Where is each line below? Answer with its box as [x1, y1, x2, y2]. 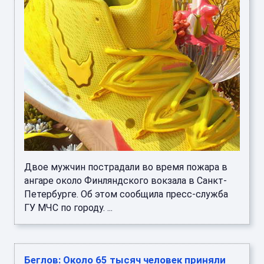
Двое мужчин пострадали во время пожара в [24, 161, 227, 173]
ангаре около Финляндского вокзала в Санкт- [24, 175, 227, 187]
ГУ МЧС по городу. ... [24, 202, 113, 214]
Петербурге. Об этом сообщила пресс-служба [24, 189, 228, 200]
